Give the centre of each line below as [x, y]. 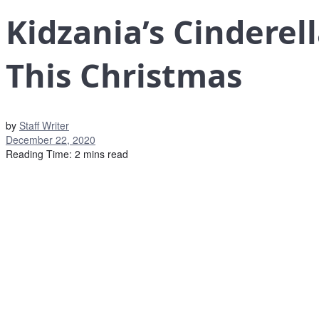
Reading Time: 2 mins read [67, 154]
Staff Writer [44, 126]
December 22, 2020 [51, 140]
